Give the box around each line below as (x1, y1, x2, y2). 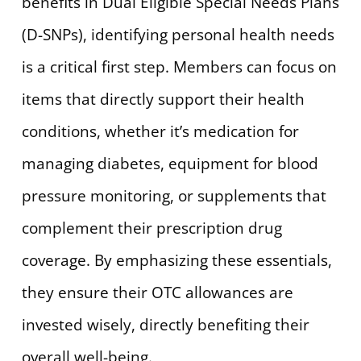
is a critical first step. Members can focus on (21, 56, 337, 77)
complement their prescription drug (21, 217, 282, 239)
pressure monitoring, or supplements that (21, 185, 326, 206)
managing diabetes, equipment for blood (21, 152, 318, 174)
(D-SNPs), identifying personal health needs (21, 23, 334, 45)
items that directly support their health (21, 88, 305, 110)
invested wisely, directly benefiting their (21, 313, 309, 335)
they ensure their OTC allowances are (21, 281, 293, 303)
